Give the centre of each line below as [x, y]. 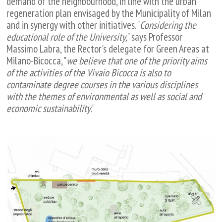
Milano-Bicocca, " [37, 60]
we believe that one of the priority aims [137, 60]
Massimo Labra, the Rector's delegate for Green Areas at [108, 49]
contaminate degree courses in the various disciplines [102, 84]
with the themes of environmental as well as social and [104, 96]
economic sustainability [49, 108]
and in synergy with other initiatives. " [73, 25]
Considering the [168, 25]
